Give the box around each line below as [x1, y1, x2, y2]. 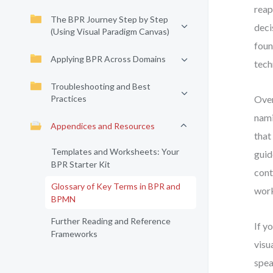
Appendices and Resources [51, 121, 155, 131]
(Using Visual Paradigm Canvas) [51, 26, 169, 37]
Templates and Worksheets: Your [51, 146, 179, 157]
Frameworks [51, 229, 97, 239]
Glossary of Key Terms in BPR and [51, 181, 180, 191]
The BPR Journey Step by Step [51, 14, 168, 24]
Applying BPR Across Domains [51, 54, 166, 64]
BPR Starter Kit [51, 159, 110, 169]
